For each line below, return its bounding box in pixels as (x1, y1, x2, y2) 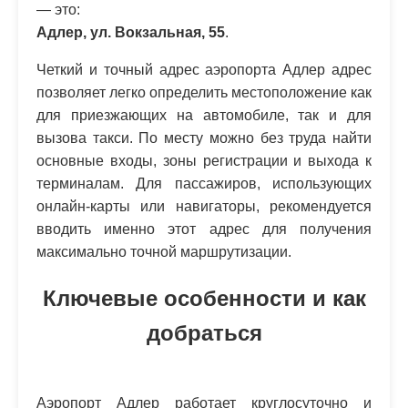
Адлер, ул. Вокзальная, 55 (36, 25, 225, 40)
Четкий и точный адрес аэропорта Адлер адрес (36, 62, 372, 77)
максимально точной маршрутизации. (36, 244, 291, 260)
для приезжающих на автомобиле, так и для (36, 107, 372, 123)
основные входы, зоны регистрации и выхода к (36, 153, 372, 168)
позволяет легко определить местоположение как (36, 85, 372, 100)
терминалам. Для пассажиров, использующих (36, 176, 372, 191)
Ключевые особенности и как (42, 285, 366, 311)
